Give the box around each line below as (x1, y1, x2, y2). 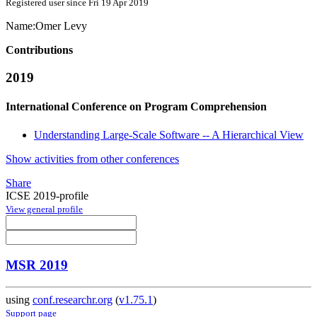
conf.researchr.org (33, 294, 113, 306)
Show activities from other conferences (6, 152, 179, 165)
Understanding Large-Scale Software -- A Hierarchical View (34, 128, 304, 141)
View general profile (6, 203, 83, 214)
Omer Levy (35, 20, 87, 33)
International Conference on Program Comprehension (6, 100, 267, 113)
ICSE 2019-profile (6, 189, 88, 202)
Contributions (6, 44, 73, 57)
